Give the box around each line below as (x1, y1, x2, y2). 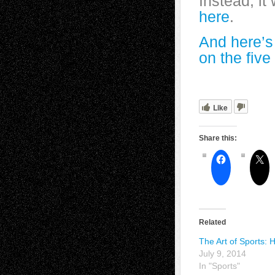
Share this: (199, 134, 237, 142)
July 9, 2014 (199, 249, 246, 258)
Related (199, 218, 226, 227)
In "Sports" (199, 261, 240, 271)
